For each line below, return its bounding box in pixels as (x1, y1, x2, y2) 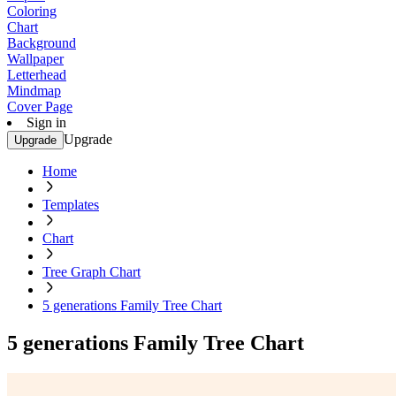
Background (7, 35, 76, 50)
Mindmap (7, 83, 61, 98)
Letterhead (7, 67, 66, 82)
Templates (42, 197, 99, 212)
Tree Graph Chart (42, 264, 141, 279)
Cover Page (7, 99, 72, 114)
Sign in (27, 115, 66, 130)
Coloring (7, 4, 57, 19)
